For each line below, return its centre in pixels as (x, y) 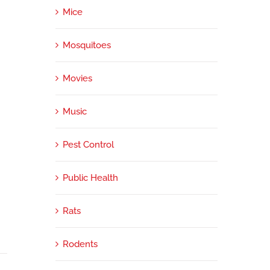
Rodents (80, 244)
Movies (77, 78)
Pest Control (88, 144)
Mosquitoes (86, 45)
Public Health (90, 177)
